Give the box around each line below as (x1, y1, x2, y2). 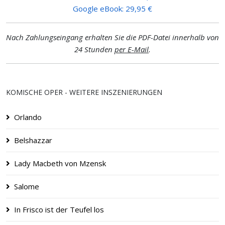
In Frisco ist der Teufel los (14, 204, 104, 214)
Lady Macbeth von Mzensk (14, 158, 106, 168)
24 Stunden (74, 44, 115, 54)
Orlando (14, 111, 42, 122)
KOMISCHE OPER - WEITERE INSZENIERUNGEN (6, 87, 162, 97)
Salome (14, 181, 39, 191)
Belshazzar (14, 135, 52, 145)
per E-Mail (115, 44, 149, 54)
